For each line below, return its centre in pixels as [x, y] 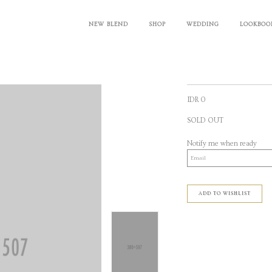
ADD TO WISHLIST [225, 194]
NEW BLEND [108, 24]
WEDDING [203, 24]
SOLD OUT [205, 121]
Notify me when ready [222, 144]
